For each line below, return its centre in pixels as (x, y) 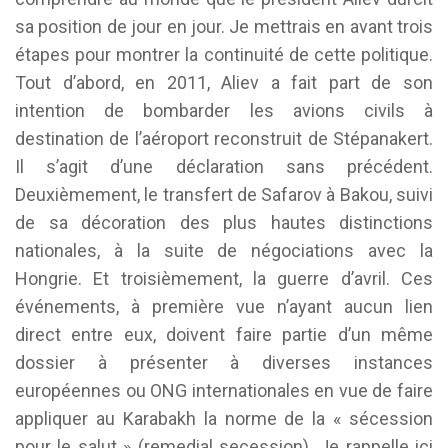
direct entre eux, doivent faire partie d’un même (224, 334)
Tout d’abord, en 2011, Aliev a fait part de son (224, 82)
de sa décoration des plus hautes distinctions (224, 222)
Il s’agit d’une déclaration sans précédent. (224, 166)
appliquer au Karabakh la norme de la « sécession (224, 418)
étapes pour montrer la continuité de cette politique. (224, 54)
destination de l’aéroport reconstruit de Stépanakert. (224, 138)
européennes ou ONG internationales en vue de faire (224, 390)
